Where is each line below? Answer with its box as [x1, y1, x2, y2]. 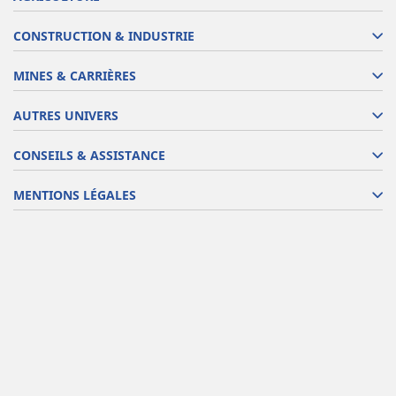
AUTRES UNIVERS [13, 107, 118, 124]
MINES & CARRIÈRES [13, 67, 136, 84]
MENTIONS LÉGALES [13, 187, 136, 203]
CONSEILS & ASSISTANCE [13, 147, 165, 164]
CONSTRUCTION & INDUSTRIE [13, 27, 194, 44]
